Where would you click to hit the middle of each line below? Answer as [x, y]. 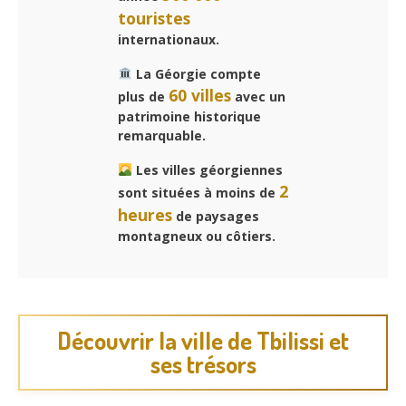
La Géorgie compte [196, 73]
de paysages [216, 216]
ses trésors [203, 364]
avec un [258, 96]
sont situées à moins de [198, 192]
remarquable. [162, 135]
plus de [143, 96]
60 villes [200, 95]
